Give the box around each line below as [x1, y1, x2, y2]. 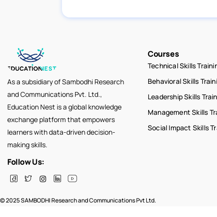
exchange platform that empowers [7, 114, 115, 124]
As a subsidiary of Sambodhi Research [7, 77, 124, 86]
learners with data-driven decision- [7, 127, 115, 137]
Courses [148, 48, 179, 60]
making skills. [7, 139, 47, 149]
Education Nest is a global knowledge [7, 102, 122, 111]
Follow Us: [7, 156, 45, 167]
